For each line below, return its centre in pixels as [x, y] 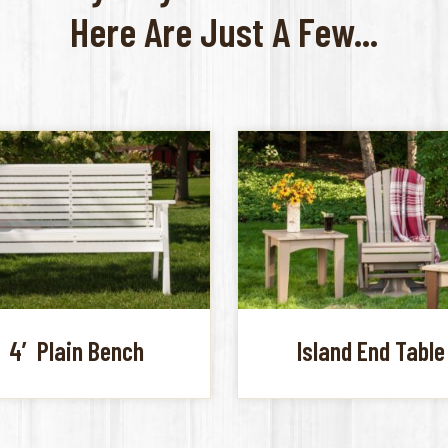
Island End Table [371, 351]
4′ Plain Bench [77, 351]
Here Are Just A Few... [224, 31]
